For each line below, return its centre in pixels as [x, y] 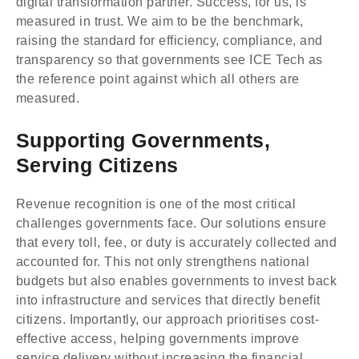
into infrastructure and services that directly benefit [168, 300]
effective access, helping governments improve [158, 339]
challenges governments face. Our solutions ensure [171, 223]
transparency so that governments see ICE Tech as [169, 59]
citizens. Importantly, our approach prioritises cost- [168, 319]
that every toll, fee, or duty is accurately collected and [177, 242]
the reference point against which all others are [158, 78]
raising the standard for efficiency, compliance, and [169, 40]
